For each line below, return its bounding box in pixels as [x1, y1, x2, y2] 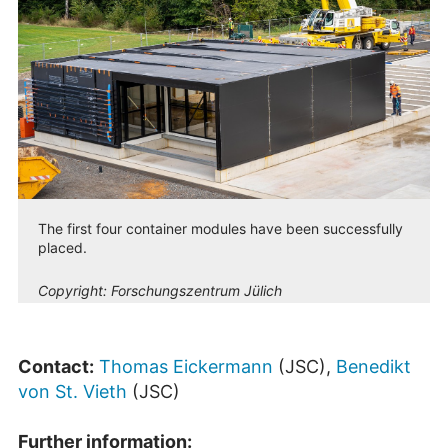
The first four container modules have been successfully [38, 219, 403, 237]
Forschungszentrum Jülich [111, 281, 282, 299]
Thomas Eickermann [99, 355, 273, 377]
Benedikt [336, 355, 411, 377]
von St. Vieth [18, 380, 127, 402]
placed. [38, 238, 87, 256]
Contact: [18, 355, 94, 377]
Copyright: [38, 281, 111, 299]
